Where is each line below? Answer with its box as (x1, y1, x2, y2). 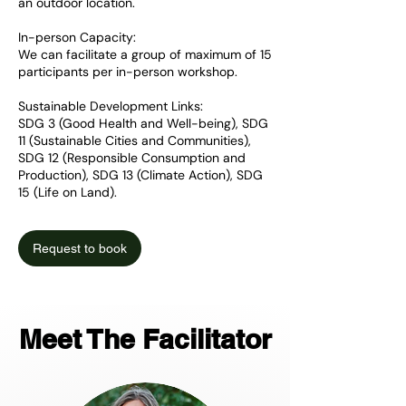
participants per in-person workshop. (18, 63, 237, 81)
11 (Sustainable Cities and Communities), (18, 132, 251, 150)
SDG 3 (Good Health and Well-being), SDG (18, 115, 268, 132)
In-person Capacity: (18, 29, 136, 46)
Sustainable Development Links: (18, 98, 203, 115)
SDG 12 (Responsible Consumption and (18, 150, 246, 167)
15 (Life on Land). (18, 184, 117, 201)
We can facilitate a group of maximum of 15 (18, 46, 272, 63)
